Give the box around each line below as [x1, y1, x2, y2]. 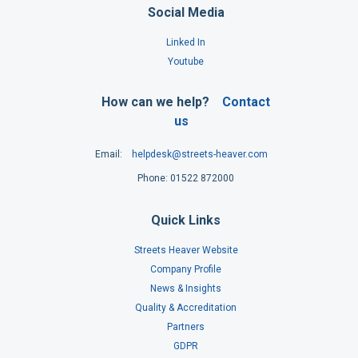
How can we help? [101, 94, 210, 109]
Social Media [147, 5, 225, 20]
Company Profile [150, 264, 222, 275]
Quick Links [151, 213, 221, 228]
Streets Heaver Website [133, 245, 238, 256]
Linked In [166, 37, 206, 48]
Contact [222, 94, 271, 109]
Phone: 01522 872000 [137, 173, 235, 184]
